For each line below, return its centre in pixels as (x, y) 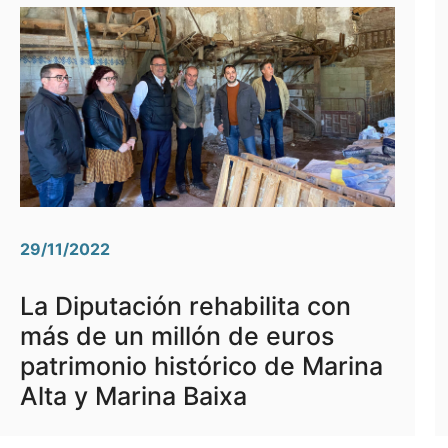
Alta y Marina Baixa (133, 396)
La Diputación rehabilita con (185, 306)
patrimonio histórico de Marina (201, 366)
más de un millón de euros (177, 336)
